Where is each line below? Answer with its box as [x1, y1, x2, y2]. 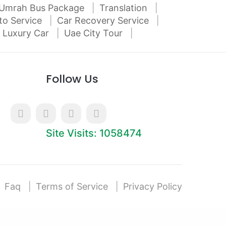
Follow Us [46, 71, 98, 87]
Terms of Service [36, 181, 108, 192]
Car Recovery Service [57, 15, 151, 26]
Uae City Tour [64, 28, 125, 38]
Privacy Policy [123, 181, 182, 192]
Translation [99, 3, 150, 13]
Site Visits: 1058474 [46, 127, 142, 139]
